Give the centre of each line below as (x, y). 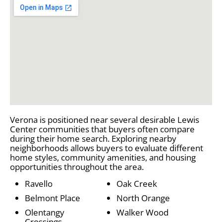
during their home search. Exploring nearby (93, 138)
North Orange (143, 198)
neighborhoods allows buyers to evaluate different (107, 148)
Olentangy (45, 212)
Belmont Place (53, 198)
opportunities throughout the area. (77, 166)
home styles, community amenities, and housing (103, 157)
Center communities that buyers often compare (102, 129)
